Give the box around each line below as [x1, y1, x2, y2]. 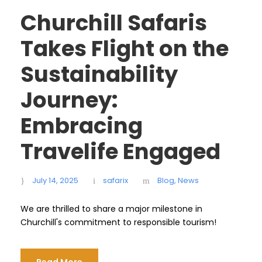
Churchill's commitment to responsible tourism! [20, 216, 216, 228]
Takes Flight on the [20, 33, 229, 64]
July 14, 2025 [32, 175, 78, 186]
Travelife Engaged [20, 136, 220, 167]
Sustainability [20, 59, 178, 89]
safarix [103, 175, 128, 186]
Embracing [20, 111, 143, 141]
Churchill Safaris [20, 8, 207, 38]
